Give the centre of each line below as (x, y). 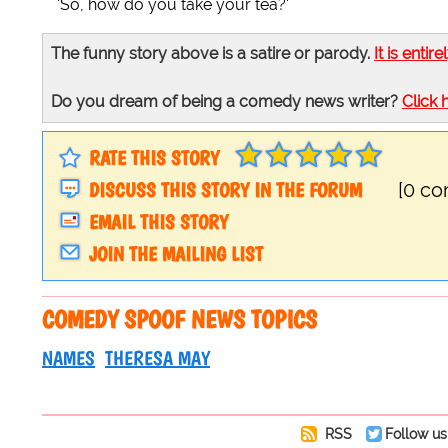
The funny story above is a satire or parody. (212, 54)
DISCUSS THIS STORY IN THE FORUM (225, 190)
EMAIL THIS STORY (158, 222)
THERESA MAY (157, 358)
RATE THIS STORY (154, 158)
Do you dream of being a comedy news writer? (226, 102)
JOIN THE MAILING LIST (176, 254)
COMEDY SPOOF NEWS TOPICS (179, 319)
